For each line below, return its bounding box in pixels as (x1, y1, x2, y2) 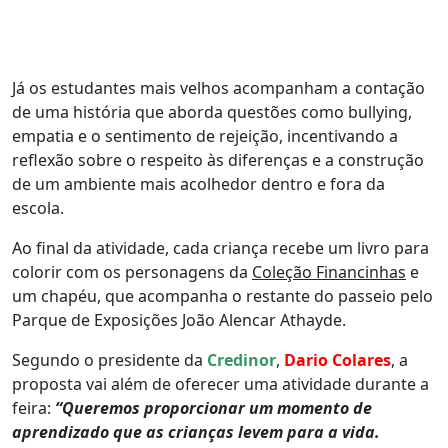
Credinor (207, 348, 276, 371)
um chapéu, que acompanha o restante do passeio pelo (12, 284, 433, 307)
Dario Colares (284, 348, 391, 371)
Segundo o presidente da (12, 348, 207, 371)
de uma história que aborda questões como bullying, (12, 100, 412, 123)
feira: (12, 396, 55, 419)
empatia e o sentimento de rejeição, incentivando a (12, 124, 398, 147)
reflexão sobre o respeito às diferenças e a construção (12, 148, 424, 171)
